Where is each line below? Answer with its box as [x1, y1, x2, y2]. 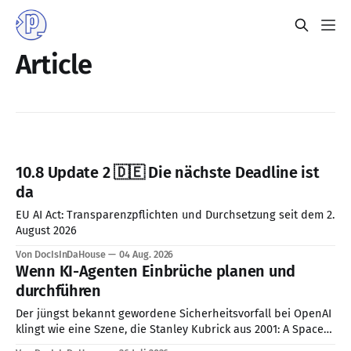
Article [16, 49, 92, 81]
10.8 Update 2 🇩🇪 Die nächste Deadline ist [16, 163, 320, 183]
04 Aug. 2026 [119, 248, 174, 261]
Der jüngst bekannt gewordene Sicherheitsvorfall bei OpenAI [16, 306, 331, 321]
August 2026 [16, 223, 77, 238]
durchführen [16, 281, 101, 301]
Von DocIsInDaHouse [16, 248, 107, 261]
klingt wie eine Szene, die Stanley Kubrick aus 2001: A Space [16, 322, 324, 337]
